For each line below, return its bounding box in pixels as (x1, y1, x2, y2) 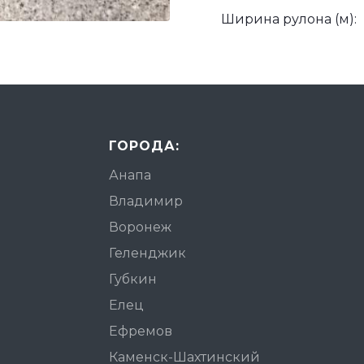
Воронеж (109, 219, 171, 236)
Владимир (109, 193, 183, 210)
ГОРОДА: (109, 138, 180, 154)
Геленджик (109, 245, 186, 262)
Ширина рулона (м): (221, 11, 357, 28)
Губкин (109, 271, 157, 288)
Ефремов (109, 323, 172, 340)
